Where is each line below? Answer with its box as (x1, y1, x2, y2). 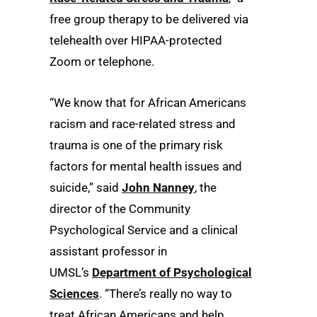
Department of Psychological (92, 265, 252, 279)
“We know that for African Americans (50, 95, 246, 110)
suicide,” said (50, 180, 122, 195)
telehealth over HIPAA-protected (50, 33, 222, 48)
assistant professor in (50, 243, 167, 258)
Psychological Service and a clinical (50, 222, 238, 237)
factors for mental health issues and (50, 158, 242, 173)
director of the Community (50, 201, 190, 216)
